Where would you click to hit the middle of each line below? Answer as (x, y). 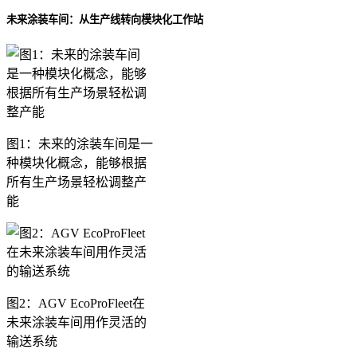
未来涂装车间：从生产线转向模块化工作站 (105, 19)
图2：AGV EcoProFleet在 (76, 303)
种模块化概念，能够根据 (76, 163)
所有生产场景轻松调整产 (76, 182)
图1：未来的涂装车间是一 (80, 143)
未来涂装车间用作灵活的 (76, 322)
